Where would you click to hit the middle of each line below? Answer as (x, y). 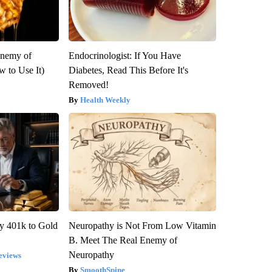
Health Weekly (105, 100)
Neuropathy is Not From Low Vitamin (142, 225)
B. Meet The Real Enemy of (123, 240)
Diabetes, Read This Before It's (128, 70)
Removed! (88, 84)
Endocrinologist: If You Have (124, 55)
